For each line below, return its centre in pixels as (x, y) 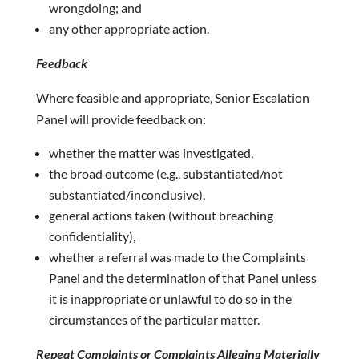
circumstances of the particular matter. (154, 319)
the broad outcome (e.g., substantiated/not (165, 173)
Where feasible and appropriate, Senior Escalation (172, 97)
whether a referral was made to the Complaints (177, 257)
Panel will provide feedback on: (121, 119)
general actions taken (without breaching (161, 215)
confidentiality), (92, 236)
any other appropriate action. (129, 28)
